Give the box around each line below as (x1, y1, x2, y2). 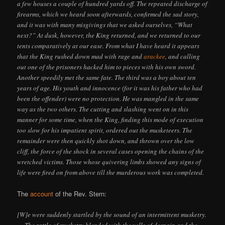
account (30, 189, 54, 199)
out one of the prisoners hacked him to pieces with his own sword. (17, 62, 196, 72)
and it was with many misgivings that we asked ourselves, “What (17, 20, 193, 30)
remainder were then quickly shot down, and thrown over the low (17, 136, 195, 146)
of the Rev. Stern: (53, 189, 107, 199)
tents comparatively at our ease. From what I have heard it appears (17, 41, 200, 51)
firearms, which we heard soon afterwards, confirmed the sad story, (17, 10, 199, 19)
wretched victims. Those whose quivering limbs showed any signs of (17, 157, 201, 167)
